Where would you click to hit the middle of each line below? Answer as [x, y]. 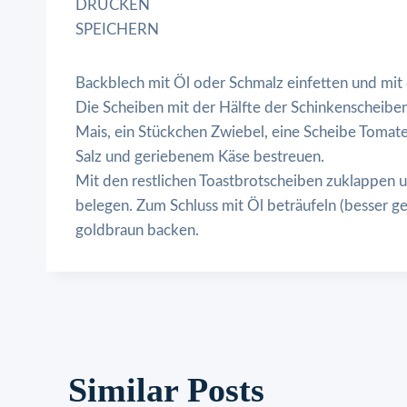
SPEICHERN [117, 29]
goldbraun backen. [137, 230]
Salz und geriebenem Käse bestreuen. [200, 156]
